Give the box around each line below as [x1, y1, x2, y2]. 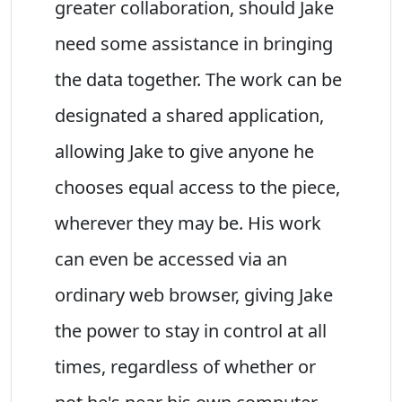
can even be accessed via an [55, 246, 287, 271]
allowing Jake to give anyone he [55, 138, 314, 163]
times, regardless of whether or [55, 354, 316, 379]
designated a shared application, [55, 102, 324, 127]
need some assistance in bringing [55, 31, 333, 56]
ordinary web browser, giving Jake [55, 282, 333, 307]
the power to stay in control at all [55, 318, 327, 343]
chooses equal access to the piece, [55, 174, 340, 199]
